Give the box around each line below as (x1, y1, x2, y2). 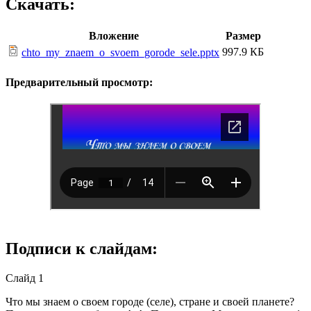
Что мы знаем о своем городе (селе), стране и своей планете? (6, 295, 294, 308)
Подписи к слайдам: (6, 239, 158, 258)
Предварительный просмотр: (6, 76, 153, 88)
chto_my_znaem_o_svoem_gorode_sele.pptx (22, 47, 219, 59)
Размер (225, 30, 261, 42)
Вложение (88, 30, 139, 42)
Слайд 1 (6, 271, 44, 284)
